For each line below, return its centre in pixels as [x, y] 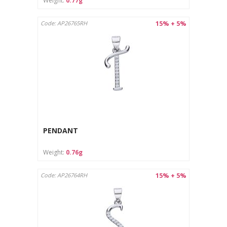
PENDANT [61, 131]
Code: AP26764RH [64, 175]
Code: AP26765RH [64, 23]
